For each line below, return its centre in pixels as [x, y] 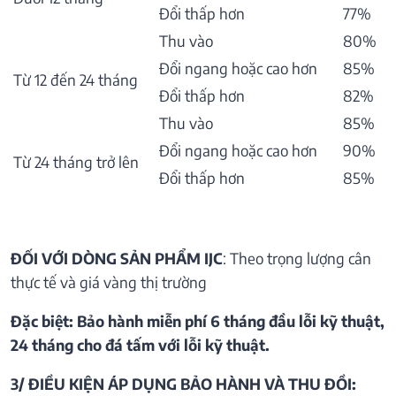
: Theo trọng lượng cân [297, 259]
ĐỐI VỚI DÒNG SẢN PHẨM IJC [117, 259]
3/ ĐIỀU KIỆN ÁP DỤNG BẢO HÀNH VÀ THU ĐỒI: [183, 384]
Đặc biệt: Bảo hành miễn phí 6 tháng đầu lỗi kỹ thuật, [198, 321]
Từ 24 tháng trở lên [76, 162]
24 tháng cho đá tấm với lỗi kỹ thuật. [140, 345]
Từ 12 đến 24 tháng [76, 80]
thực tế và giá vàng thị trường [109, 282]
